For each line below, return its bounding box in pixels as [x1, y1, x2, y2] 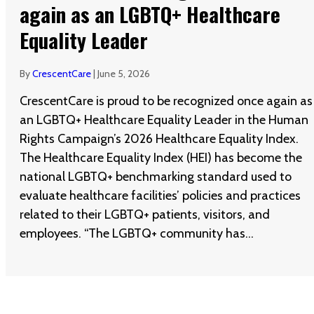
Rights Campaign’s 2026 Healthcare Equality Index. [20, 130, 299, 146]
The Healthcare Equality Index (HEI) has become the [20, 149, 302, 165]
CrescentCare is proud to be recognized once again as [20, 93, 313, 109]
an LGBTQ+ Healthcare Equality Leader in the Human [20, 111, 308, 128]
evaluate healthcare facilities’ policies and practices [20, 187, 301, 203]
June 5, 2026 [97, 67, 150, 80]
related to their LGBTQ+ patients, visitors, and [20, 206, 270, 222]
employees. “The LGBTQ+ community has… [20, 225, 254, 241]
